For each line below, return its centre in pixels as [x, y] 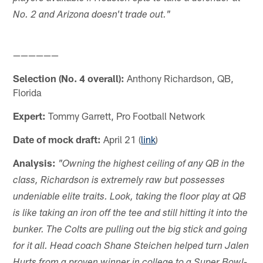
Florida [28, 92]
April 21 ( [121, 139]
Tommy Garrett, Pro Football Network [126, 116]
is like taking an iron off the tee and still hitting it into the [131, 214]
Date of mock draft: [57, 139]
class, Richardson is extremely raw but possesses [119, 181]
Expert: [30, 116]
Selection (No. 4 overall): [69, 78]
